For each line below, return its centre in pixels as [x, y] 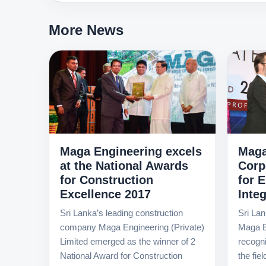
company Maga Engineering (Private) [132, 227]
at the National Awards [124, 165]
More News [86, 30]
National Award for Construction [121, 255]
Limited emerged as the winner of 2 [128, 241]
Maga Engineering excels [131, 151]
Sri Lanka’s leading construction [121, 213]
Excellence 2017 [105, 194]
